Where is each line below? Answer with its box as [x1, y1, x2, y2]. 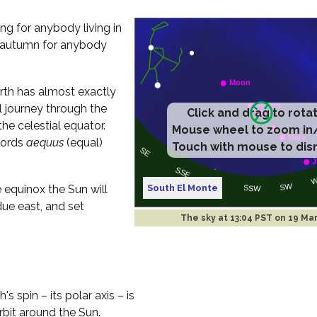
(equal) [64, 136, 103, 149]
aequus [26, 136, 64, 149]
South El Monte [147, 182, 219, 193]
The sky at [180, 212, 230, 223]
